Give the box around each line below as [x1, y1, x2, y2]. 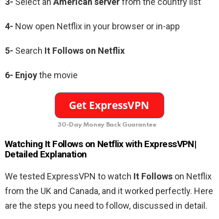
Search [15, 45, 43, 56]
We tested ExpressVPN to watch [5, 171, 131, 181]
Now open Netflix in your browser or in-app [13, 21, 180, 31]
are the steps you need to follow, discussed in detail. [5, 200, 207, 211]
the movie [37, 69, 78, 80]
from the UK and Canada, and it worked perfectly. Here [5, 185, 213, 196]
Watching [5, 138, 45, 150]
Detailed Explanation [5, 148, 87, 160]
